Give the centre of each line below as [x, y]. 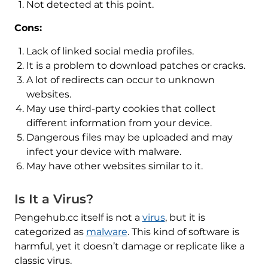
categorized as [50, 232]
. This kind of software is [183, 232]
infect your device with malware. [103, 152]
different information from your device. [119, 123]
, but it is [185, 218]
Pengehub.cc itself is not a [78, 218]
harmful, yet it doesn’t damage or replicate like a [129, 246]
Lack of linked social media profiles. [110, 51]
